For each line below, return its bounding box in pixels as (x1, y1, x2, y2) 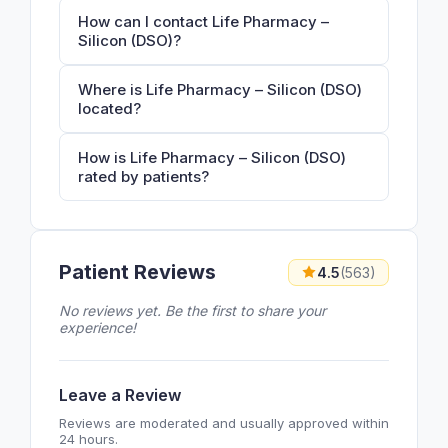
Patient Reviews (59, 260, 216, 285)
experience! (59, 318, 136, 336)
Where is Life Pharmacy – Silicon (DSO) (78, 79, 362, 99)
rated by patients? (78, 166, 209, 186)
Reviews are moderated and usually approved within (59, 414, 389, 431)
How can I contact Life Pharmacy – (78, 11, 329, 31)
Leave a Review (59, 384, 181, 405)
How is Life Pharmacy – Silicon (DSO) (78, 147, 346, 167)
